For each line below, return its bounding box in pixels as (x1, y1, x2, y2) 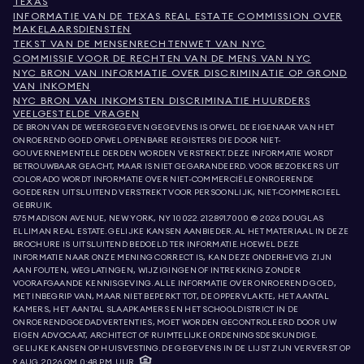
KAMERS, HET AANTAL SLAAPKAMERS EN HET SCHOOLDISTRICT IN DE (13, 305, 299, 314)
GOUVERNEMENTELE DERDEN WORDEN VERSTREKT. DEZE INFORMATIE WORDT (13, 149, 334, 158)
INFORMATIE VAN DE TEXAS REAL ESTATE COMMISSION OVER (13, 11, 343, 21)
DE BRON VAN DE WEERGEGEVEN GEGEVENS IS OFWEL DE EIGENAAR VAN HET (13, 123, 335, 132)
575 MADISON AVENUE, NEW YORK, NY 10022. (13, 214, 201, 223)
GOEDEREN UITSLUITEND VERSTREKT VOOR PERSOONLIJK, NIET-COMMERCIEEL (13, 188, 341, 197)
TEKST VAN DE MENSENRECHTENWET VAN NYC (13, 39, 266, 49)
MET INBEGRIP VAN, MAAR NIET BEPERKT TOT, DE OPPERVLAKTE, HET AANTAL (13, 292, 330, 301)
